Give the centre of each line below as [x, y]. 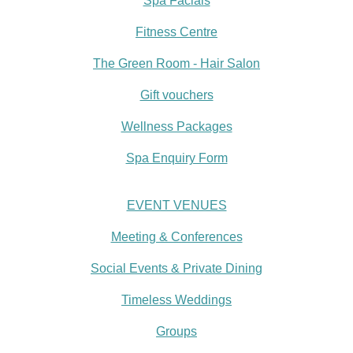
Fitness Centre [176, 32]
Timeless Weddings [176, 300]
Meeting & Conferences [176, 237]
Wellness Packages [176, 126]
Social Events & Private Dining [176, 268]
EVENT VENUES [176, 205]
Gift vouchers [176, 95]
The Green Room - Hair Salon [176, 63]
